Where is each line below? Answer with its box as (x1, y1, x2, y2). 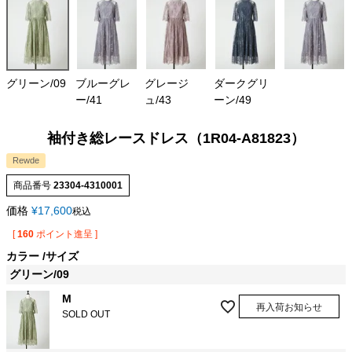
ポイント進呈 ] (36, 229, 97, 240)
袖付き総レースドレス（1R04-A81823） (47, 130, 305, 147)
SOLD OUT (62, 309, 111, 321)
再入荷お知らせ (256, 302, 322, 313)
